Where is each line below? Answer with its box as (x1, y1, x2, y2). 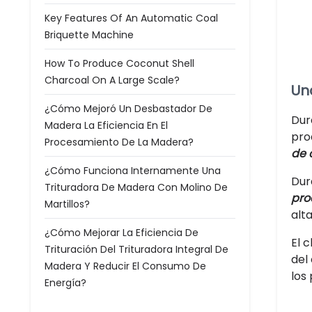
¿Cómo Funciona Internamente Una (45, 164, 221, 178)
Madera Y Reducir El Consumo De (45, 259, 206, 273)
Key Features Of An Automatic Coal (45, 11, 218, 25)
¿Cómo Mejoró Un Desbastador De (45, 102, 212, 116)
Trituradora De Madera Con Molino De (45, 180, 228, 194)
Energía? (45, 276, 86, 290)
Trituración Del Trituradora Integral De (45, 242, 228, 256)
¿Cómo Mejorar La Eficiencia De (45, 226, 198, 240)
